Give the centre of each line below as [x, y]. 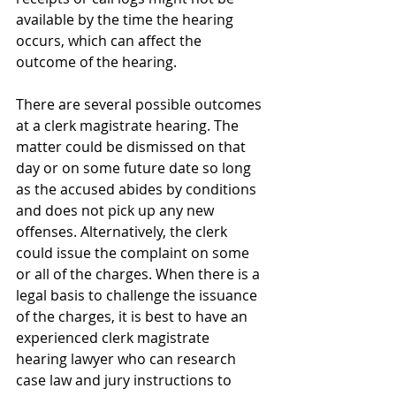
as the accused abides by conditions [138, 189]
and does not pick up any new [117, 210]
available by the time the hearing [126, 19]
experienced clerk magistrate [114, 338]
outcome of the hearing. [96, 62]
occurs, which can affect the [110, 41]
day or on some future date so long [135, 168]
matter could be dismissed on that [133, 147]
